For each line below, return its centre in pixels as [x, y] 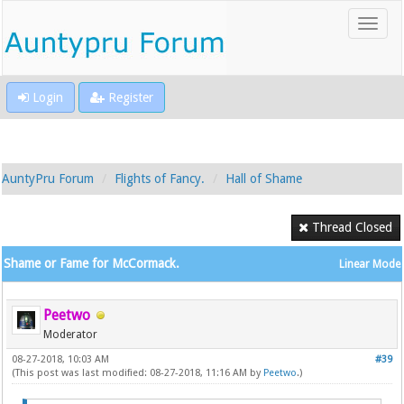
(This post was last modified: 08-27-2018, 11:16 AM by [138, 373]
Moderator [71, 335]
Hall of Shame [264, 179]
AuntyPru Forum [48, 179]
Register [129, 97]
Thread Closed [352, 227]
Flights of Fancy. [160, 179]
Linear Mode [369, 264]
